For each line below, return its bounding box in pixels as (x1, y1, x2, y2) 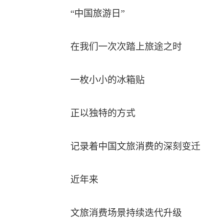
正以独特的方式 (70, 108, 135, 118)
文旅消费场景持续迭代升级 (70, 208, 182, 218)
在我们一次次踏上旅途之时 (70, 42, 182, 52)
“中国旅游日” (70, 8, 125, 19)
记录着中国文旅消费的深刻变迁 (70, 141, 200, 152)
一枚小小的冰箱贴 (70, 75, 145, 85)
